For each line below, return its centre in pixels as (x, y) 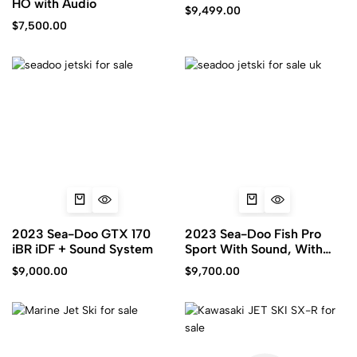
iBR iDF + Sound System (82, 249)
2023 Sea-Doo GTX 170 (81, 234)
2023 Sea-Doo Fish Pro (253, 234)
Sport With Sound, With (253, 249)
